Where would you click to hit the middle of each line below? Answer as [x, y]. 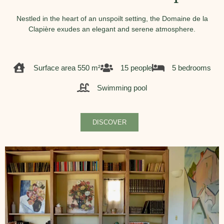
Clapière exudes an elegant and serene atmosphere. [112, 29]
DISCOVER [109, 122]
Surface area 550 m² [67, 68]
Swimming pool [122, 88]
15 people [136, 68]
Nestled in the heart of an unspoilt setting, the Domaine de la [112, 18]
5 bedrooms [191, 68]
